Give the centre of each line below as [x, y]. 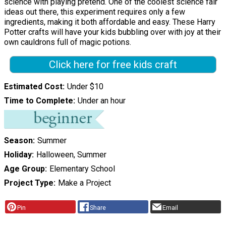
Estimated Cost [33, 87]
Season [18, 141]
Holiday [18, 155]
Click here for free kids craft [113, 65]
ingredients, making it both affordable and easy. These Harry [110, 22]
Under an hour [101, 101]
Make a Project [84, 183]
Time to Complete [39, 101]
